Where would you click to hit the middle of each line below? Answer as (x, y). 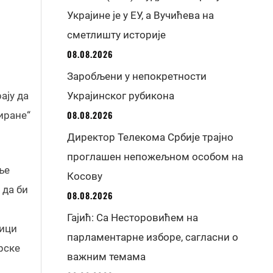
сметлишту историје (117, 35)
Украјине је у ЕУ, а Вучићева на (141, 15)
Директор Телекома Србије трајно (151, 137)
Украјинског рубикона (121, 96)
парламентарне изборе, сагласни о (153, 237)
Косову (85, 176)
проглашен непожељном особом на (155, 157)
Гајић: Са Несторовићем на (133, 218)
